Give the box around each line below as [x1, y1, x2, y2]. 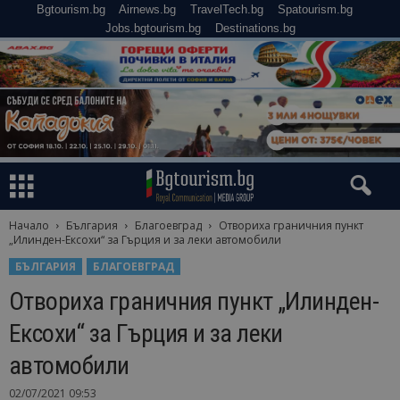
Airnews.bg [119, 3, 176, 16]
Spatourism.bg [278, 3, 353, 16]
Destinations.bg [214, 21, 296, 35]
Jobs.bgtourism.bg [104, 21, 201, 35]
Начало [9, 218, 49, 234]
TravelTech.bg [190, 3, 263, 16]
